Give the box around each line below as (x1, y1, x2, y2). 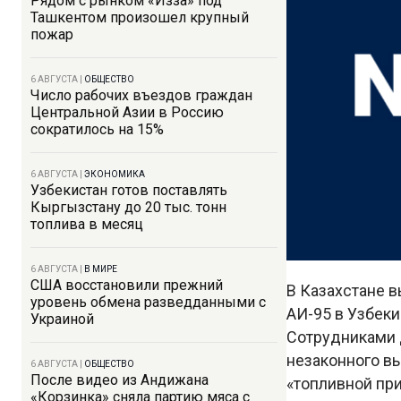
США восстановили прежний (30, 277, 223, 294)
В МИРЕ (84, 264, 117, 274)
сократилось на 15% (30, 121, 164, 138)
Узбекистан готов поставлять (30, 182, 227, 199)
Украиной (30, 311, 94, 328)
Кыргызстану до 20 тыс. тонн (30, 199, 226, 216)
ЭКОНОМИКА (84, 169, 145, 179)
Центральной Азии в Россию (30, 104, 224, 121)
